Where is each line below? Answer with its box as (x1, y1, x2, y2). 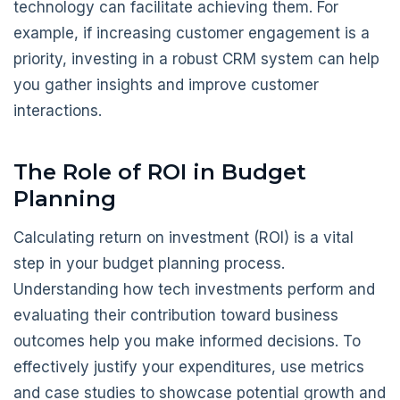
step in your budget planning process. (13, 254, 285, 272)
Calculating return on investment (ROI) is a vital (13, 228, 354, 246)
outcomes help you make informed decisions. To (13, 331, 361, 350)
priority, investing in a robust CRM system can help (13, 50, 379, 69)
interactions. (13, 102, 102, 121)
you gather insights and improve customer (13, 76, 319, 95)
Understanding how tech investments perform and (13, 279, 375, 298)
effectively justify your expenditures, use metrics (13, 357, 364, 376)
